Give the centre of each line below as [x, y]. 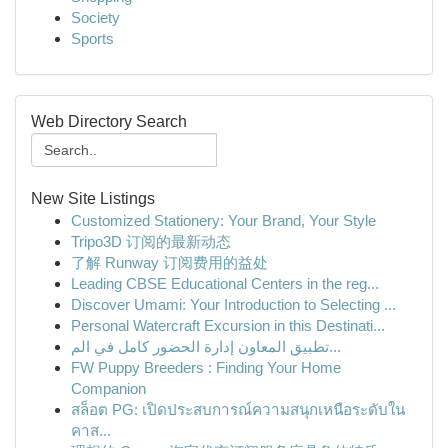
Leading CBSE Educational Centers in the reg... [225, 283]
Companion [108, 388]
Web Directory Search [109, 121]
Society [95, 17]
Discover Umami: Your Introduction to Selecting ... [233, 304]
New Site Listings [93, 198]
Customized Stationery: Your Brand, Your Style [223, 220]
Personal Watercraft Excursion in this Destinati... [228, 325]
